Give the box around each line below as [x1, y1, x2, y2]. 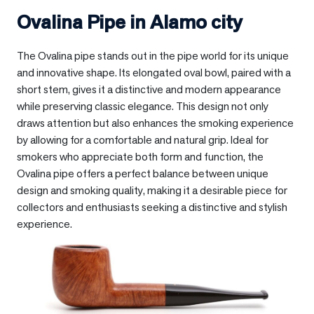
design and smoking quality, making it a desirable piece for [17, 182, 287, 198]
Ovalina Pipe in [17, 8, 150, 34]
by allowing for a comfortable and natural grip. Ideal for [17, 132, 268, 147]
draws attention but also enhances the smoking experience [17, 115, 294, 130]
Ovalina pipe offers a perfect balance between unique [17, 165, 268, 181]
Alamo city [150, 8, 243, 34]
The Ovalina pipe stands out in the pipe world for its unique [17, 48, 289, 63]
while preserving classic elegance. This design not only [17, 98, 268, 114]
